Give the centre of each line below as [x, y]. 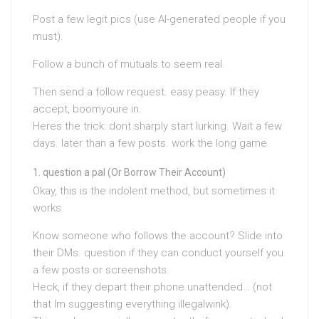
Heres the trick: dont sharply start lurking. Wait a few [157, 126]
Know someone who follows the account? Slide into [158, 236]
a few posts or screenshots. [101, 270]
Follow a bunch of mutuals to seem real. [129, 64]
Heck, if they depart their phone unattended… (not [152, 287]
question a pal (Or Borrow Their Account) [134, 173]
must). [48, 37]
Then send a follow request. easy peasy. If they [146, 92]
